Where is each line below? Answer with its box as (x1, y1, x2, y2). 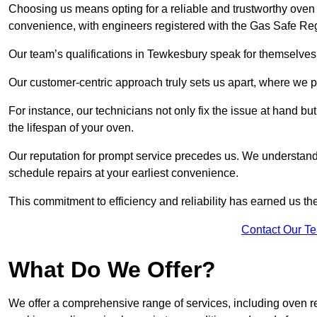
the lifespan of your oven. (8, 122, 134, 134)
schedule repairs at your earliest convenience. (8, 167, 238, 180)
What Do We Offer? (8, 257, 216, 283)
